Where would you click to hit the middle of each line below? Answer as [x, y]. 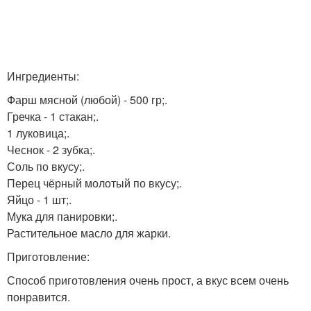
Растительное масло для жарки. [89, 233]
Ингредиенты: [43, 76]
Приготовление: [48, 257]
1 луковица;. [38, 133]
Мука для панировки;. [62, 216]
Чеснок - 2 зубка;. [51, 150]
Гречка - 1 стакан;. [53, 116]
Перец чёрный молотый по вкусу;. [94, 183]
